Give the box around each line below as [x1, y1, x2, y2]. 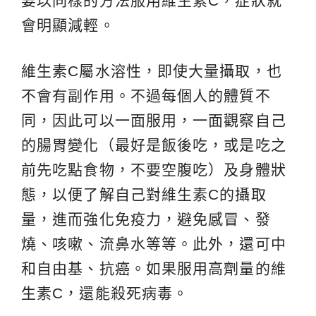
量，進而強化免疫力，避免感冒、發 [21, 210, 271, 227]
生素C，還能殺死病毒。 [21, 284, 189, 301]
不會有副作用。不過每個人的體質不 [21, 87, 271, 104]
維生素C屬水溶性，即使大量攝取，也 [21, 62, 282, 79]
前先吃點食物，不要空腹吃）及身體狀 [21, 161, 286, 178]
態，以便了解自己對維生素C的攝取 [21, 186, 267, 202]
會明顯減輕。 [21, 16, 115, 33]
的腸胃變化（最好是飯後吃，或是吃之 [21, 136, 286, 153]
